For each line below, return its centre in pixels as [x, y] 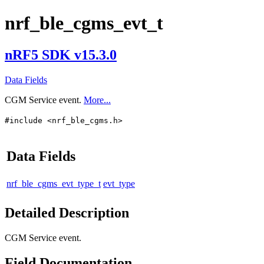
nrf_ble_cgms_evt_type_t [54, 183]
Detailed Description [67, 212]
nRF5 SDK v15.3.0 [61, 55]
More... [97, 100]
